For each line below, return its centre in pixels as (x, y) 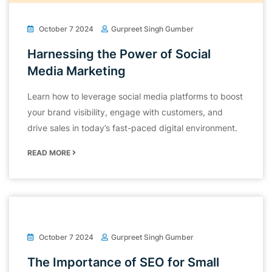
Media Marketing (76, 71)
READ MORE (50, 153)
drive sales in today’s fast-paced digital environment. (132, 128)
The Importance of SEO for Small (123, 263)
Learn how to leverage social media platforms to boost (135, 97)
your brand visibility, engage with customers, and (125, 112)
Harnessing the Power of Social (119, 54)
